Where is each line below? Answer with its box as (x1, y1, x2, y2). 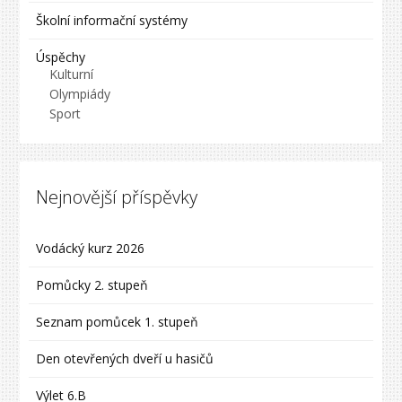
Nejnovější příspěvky (36, 184, 198, 209)
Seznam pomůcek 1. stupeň (36, 312, 199, 330)
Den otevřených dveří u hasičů (36, 349, 214, 367)
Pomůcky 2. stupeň (36, 275, 149, 293)
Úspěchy (36, 48, 86, 66)
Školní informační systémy (36, 11, 188, 29)
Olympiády (49, 84, 111, 102)
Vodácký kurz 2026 (36, 239, 145, 257)
